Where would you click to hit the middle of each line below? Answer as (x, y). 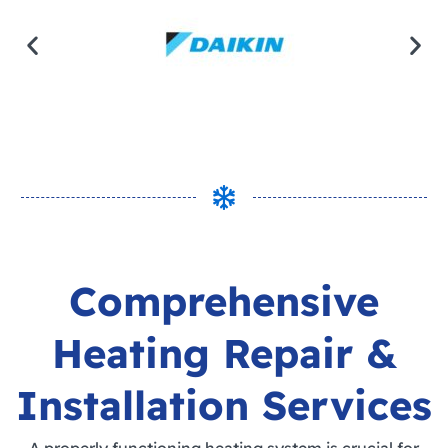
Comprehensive (224, 301)
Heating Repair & (224, 353)
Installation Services (224, 405)
